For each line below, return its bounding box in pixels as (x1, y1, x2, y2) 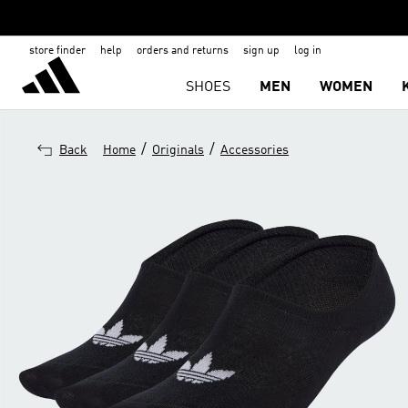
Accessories (220, 144, 289, 157)
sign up (243, 46, 280, 56)
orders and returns (137, 46, 229, 56)
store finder (29, 46, 86, 56)
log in (294, 46, 321, 56)
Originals (152, 144, 204, 157)
